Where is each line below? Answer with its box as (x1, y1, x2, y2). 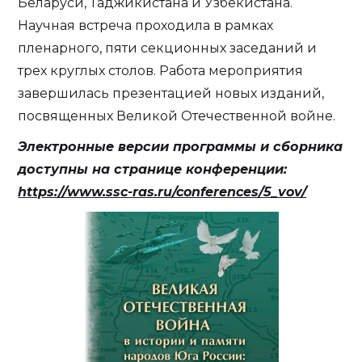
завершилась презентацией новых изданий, (18, 86, 325, 101)
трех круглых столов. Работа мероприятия (18, 63, 304, 78)
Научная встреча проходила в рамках (18, 18, 274, 33)
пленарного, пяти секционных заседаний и (18, 40, 318, 56)
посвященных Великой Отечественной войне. (18, 108, 336, 124)
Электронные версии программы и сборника (18, 139, 343, 154)
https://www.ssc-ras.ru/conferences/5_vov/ (18, 184, 307, 200)
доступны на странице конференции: (18, 162, 288, 177)
